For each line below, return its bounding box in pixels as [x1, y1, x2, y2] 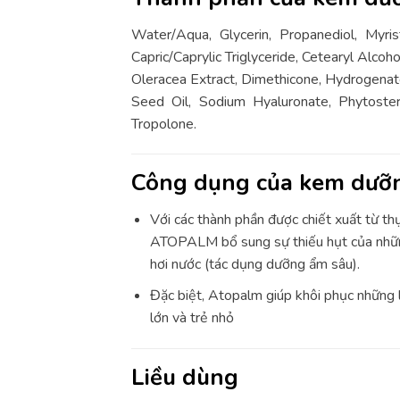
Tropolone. [131, 113, 196, 134]
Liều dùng [131, 361, 238, 393]
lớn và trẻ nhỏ [149, 307, 234, 328]
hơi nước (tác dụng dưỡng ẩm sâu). [149, 254, 360, 275]
